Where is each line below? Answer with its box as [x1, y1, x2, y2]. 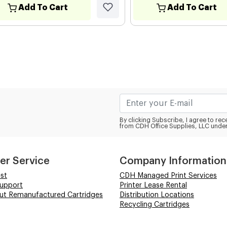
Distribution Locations [120, 191, 194, 199]
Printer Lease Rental [120, 181, 187, 189]
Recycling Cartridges [120, 201, 190, 208]
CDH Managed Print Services [120, 172, 217, 179]
